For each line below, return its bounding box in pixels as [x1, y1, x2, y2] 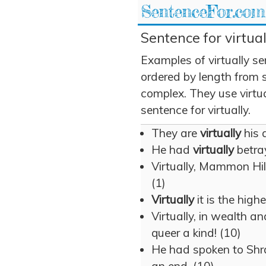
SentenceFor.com [141, 1, 265, 22]
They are [151, 126, 200, 140]
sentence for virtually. [141, 103, 251, 117]
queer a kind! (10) [151, 226, 241, 240]
